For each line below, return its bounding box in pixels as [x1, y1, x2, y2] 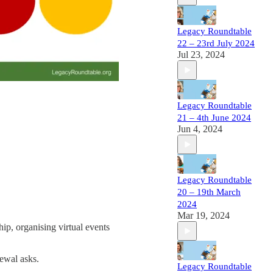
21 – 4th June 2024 [177, 113, 251, 122]
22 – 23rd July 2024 [177, 38, 255, 48]
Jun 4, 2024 [177, 124, 222, 134]
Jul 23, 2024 [177, 49, 225, 60]
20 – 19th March [177, 187, 241, 197]
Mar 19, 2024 [177, 210, 230, 221]
